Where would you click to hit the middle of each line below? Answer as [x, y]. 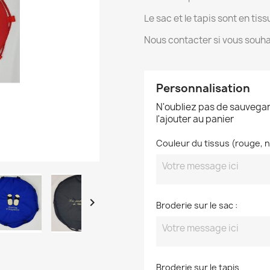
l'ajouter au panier [195, 119]
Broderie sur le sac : [197, 205]
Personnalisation [203, 88]
